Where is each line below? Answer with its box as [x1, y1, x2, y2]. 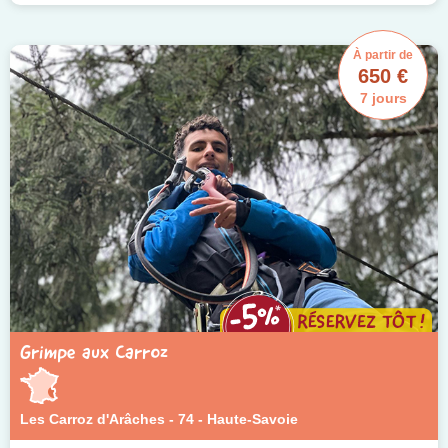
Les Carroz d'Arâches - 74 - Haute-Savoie [20, 410, 298, 427]
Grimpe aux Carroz [20, 338, 168, 365]
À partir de [353, 48, 413, 63]
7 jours [359, 90, 407, 107]
